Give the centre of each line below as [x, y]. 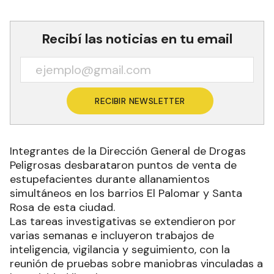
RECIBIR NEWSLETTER [140, 101]
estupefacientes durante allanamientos [110, 179]
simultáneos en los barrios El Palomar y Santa [126, 193]
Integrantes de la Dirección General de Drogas [128, 151]
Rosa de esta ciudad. [62, 207]
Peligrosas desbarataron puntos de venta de [123, 165]
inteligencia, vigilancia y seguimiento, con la [120, 250]
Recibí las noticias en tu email [137, 39]
